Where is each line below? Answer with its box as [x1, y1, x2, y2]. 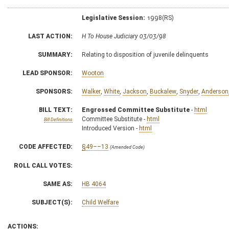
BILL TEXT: [39, 106, 73, 113]
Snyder [179, 87, 198, 95]
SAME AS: [43, 180, 73, 188]
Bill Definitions [44, 117, 73, 122]
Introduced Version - [82, 124, 139, 132]
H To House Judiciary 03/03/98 [82, 32, 166, 40]
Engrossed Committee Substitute [82, 106, 190, 113]
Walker [82, 87, 101, 95]
